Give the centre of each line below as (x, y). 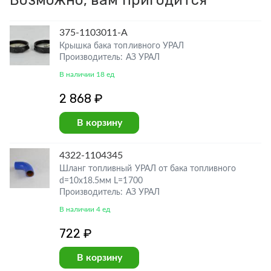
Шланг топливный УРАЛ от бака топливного (148, 169)
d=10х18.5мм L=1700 (101, 181)
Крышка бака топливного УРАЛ (122, 46)
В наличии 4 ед (85, 209)
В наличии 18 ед (87, 74)
